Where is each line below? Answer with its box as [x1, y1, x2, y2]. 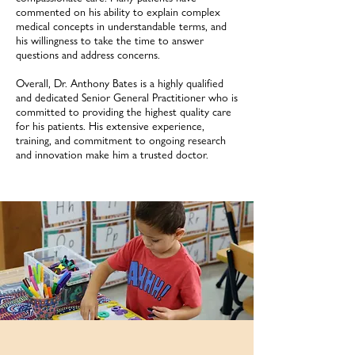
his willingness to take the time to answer [16, 33, 204, 48]
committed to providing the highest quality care [16, 105, 231, 119]
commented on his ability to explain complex [16, 5, 220, 19]
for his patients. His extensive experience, [16, 119, 204, 133]
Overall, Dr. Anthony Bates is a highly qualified [16, 76, 223, 90]
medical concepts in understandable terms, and [16, 19, 227, 33]
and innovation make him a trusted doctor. [16, 147, 208, 162]
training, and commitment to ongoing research [16, 133, 226, 147]
